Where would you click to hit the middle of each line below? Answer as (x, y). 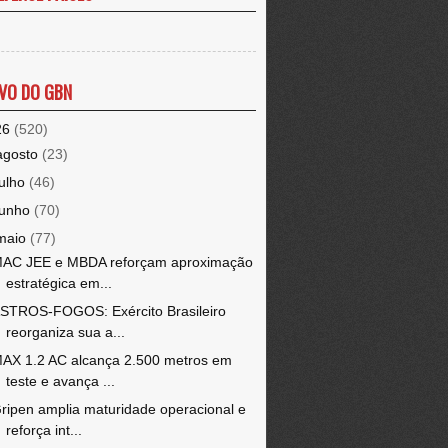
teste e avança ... (60, 381)
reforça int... (43, 430)
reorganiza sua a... (65, 332)
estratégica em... (58, 283)
